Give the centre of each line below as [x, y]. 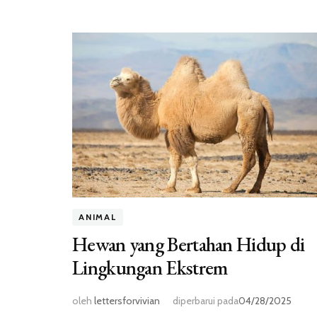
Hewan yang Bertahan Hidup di [189, 244]
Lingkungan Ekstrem [150, 268]
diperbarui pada [206, 301]
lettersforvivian [127, 301]
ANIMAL [98, 217]
